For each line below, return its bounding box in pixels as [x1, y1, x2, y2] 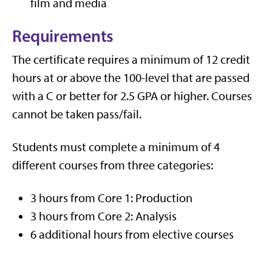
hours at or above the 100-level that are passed [12, 70, 250, 85]
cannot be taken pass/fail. [12, 107, 141, 121]
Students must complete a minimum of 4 [12, 140, 220, 154]
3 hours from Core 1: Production [30, 191, 192, 205]
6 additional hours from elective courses [30, 227, 234, 242]
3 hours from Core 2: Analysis [30, 209, 177, 223]
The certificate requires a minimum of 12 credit [12, 52, 250, 67]
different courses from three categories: [12, 158, 213, 172]
